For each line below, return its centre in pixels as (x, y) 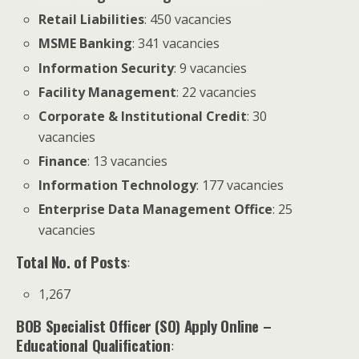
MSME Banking (86, 44)
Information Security (107, 68)
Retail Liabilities (92, 20)
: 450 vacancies (188, 20)
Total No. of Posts (72, 262)
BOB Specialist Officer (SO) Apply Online (138, 326)
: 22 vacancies (217, 92)
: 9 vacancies (211, 68)
